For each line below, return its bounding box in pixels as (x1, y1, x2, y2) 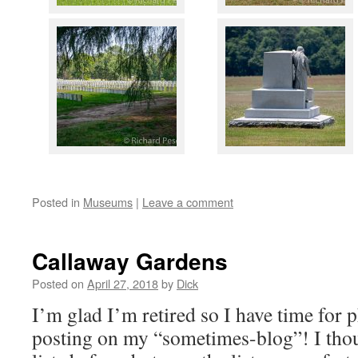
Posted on (32, 275, 84, 292)
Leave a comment (142, 193, 233, 210)
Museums (83, 193, 133, 210)
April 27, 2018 (87, 275, 158, 292)
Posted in (32, 193, 80, 210)
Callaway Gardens (32, 245, 228, 277)
